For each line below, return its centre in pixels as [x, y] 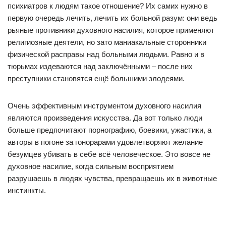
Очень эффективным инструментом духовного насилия [104, 106]
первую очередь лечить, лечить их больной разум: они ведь [112, 18]
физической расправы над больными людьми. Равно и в [106, 54]
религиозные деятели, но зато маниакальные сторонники [107, 42]
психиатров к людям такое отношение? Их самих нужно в [108, 6]
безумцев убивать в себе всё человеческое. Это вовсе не [109, 154]
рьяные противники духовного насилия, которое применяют [111, 30]
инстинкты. [27, 190]
